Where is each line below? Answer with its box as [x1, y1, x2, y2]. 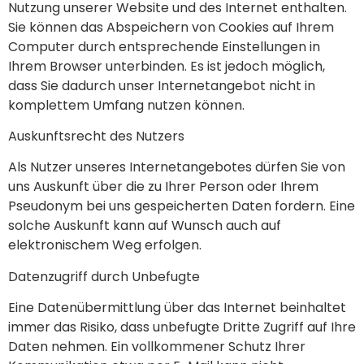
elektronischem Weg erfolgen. [8, 236, 201, 255]
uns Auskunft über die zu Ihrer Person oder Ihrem [8, 177, 318, 197]
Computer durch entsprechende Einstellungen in [8, 37, 320, 56]
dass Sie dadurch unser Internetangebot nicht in [8, 76, 315, 95]
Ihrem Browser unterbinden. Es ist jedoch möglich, [8, 56, 325, 76]
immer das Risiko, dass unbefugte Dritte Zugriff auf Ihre [8, 318, 356, 337]
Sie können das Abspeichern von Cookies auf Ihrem [8, 17, 334, 37]
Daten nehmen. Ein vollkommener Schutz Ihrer [8, 337, 305, 357]
